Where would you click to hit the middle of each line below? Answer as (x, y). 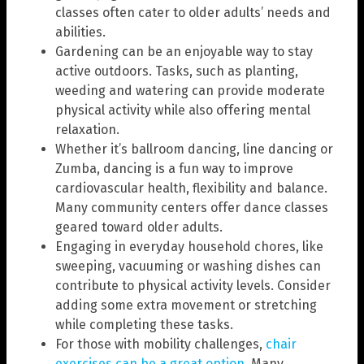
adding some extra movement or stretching (186, 305)
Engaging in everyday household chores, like (189, 246)
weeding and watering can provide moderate (190, 90)
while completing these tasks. (144, 324)
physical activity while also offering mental (183, 110)
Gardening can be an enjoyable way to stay (184, 51)
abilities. (80, 32)
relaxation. (87, 129)
